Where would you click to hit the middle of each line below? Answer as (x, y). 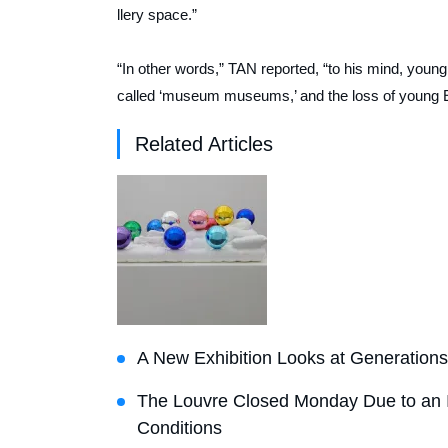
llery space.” (157, 15)
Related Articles (204, 144)
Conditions (179, 428)
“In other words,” (172, 69)
